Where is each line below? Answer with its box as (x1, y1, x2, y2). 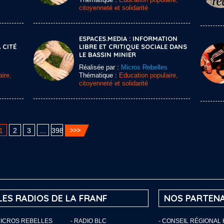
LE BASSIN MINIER (79, 50, 136, 58)
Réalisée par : (79, 63, 121, 71)
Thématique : (79, 71, 119, 79)
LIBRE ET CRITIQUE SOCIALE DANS (79, 42, 187, 50)
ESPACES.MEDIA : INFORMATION (79, 34, 177, 42)
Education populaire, (119, 71, 178, 79)
